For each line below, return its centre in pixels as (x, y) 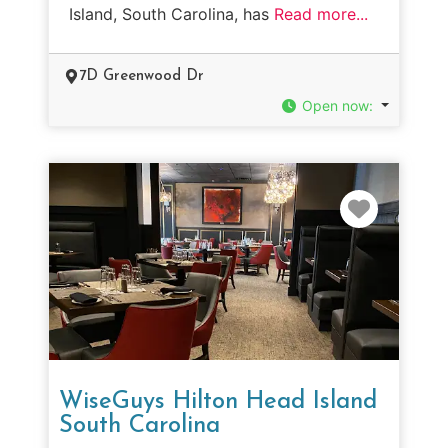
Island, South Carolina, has (171, 13)
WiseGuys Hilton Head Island (218, 401)
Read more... (321, 13)
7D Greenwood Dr (141, 76)
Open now (336, 105)
